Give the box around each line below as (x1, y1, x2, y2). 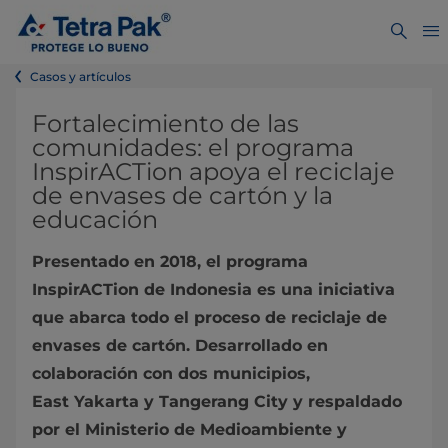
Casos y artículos (30, 69, 131, 84)
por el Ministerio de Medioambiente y (32, 420, 347, 439)
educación (32, 205, 158, 234)
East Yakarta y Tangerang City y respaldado (32, 392, 402, 411)
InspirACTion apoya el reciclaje (32, 157, 395, 186)
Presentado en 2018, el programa (32, 252, 308, 271)
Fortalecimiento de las (32, 109, 299, 138)
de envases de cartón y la (32, 181, 333, 210)
